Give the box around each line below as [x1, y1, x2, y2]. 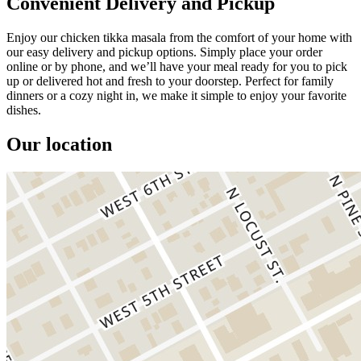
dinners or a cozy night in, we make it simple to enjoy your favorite [6, 88, 346, 102]
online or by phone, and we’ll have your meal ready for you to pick [6, 59, 347, 73]
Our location [6, 133, 112, 155]
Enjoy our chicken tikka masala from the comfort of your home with [6, 30, 352, 44]
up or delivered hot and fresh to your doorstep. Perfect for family [6, 73, 334, 88]
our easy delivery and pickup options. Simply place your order [6, 44, 322, 59]
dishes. [6, 102, 41, 117]
